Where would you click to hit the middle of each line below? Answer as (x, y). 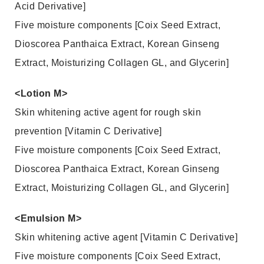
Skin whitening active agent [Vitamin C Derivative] (126, 237)
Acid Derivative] (50, 6)
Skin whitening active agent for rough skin (108, 112)
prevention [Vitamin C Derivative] (88, 131)
